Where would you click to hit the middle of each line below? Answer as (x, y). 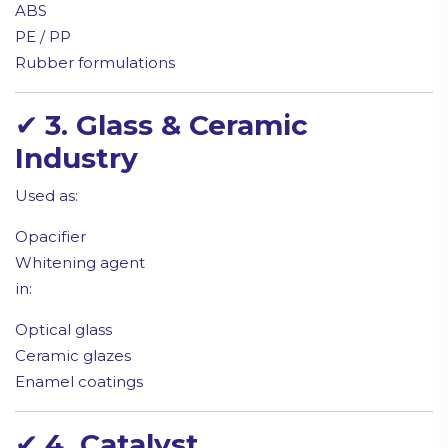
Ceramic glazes (73, 356)
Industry (76, 158)
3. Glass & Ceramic (176, 125)
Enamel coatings (79, 382)
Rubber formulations (95, 63)
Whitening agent (80, 263)
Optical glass (63, 330)
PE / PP (43, 37)
